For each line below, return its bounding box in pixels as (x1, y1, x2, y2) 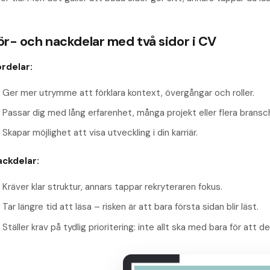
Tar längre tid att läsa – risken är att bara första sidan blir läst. (2, 201, 259, 213)
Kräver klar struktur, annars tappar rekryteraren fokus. (2, 181, 222, 193)
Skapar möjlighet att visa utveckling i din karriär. (2, 127, 198, 139)
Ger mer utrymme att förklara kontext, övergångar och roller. (2, 86, 254, 99)
